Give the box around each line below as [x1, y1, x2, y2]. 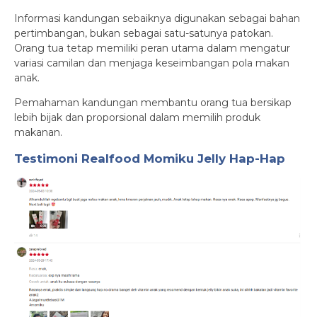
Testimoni [14, 151, 81, 166]
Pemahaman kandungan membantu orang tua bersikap [14, 96, 292, 109]
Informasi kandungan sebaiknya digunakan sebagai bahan [14, 12, 300, 25]
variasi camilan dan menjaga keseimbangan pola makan [14, 57, 289, 69]
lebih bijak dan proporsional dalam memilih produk [14, 111, 260, 124]
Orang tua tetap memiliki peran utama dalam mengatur [14, 42, 290, 54]
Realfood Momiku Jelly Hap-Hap [81, 151, 285, 166]
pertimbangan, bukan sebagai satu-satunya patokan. [14, 27, 273, 40]
